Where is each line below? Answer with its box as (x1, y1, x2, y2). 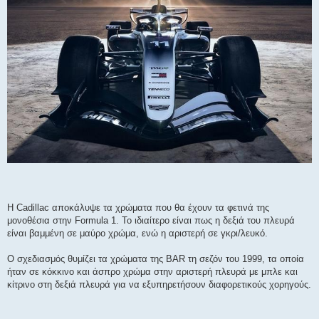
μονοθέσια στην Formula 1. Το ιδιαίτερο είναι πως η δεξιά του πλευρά (7, 214, 295, 226)
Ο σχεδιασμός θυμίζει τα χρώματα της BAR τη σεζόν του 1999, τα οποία (7, 253, 304, 264)
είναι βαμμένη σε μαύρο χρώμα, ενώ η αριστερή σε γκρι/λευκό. (7, 227, 268, 239)
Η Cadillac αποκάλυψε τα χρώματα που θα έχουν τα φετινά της (7, 202, 269, 213)
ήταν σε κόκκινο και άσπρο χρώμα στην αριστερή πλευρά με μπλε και (7, 266, 298, 277)
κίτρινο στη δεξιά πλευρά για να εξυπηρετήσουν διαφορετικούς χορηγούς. (7, 278, 311, 290)
